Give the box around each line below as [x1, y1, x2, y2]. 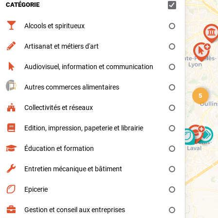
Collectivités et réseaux [24, 104, 93, 111]
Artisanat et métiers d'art [24, 42, 99, 50]
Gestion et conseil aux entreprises [24, 206, 125, 214]
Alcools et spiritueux [24, 22, 85, 30]
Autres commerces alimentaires [24, 83, 119, 91]
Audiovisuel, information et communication [24, 63, 153, 71]
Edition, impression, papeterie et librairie [24, 124, 143, 132]
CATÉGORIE [6, 1, 39, 8]
